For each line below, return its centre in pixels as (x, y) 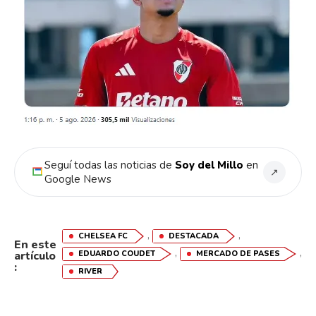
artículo (35, 256)
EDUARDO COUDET (116, 254)
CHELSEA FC (103, 236)
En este (35, 244)
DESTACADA (193, 236)
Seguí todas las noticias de (110, 165)
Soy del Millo (209, 165)
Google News (78, 180)
